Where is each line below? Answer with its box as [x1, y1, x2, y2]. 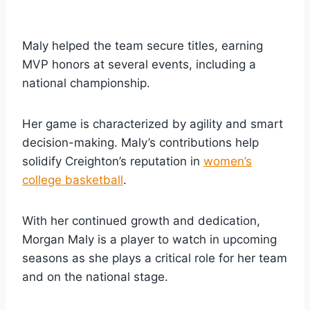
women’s [203, 154, 252, 168]
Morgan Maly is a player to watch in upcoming [22, 232, 277, 246]
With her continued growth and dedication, [22, 213, 260, 228]
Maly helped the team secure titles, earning [22, 38, 263, 53]
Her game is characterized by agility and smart [22, 116, 283, 131]
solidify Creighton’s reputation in [22, 154, 203, 168]
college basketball [22, 172, 123, 187]
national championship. [22, 75, 150, 90]
